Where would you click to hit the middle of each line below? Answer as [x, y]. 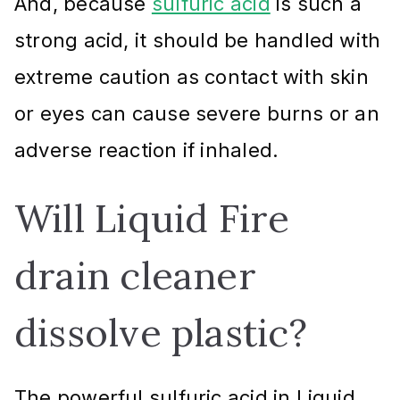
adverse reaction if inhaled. [147, 150]
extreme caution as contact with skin [192, 76]
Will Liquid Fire [152, 218]
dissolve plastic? [161, 332]
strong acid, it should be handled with [198, 40]
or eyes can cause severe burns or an [197, 113]
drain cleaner [135, 275]
